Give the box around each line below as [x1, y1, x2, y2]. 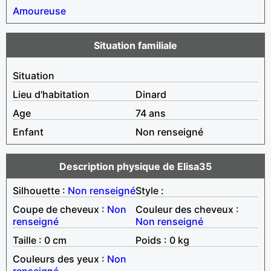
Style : [135, 184, 164, 197]
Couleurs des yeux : [13, 252, 107, 265]
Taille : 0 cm [13, 233, 67, 246]
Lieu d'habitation [13, 88, 90, 100]
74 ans [135, 106, 166, 119]
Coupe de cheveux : [13, 203, 107, 215]
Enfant [13, 125, 44, 138]
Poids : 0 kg [135, 233, 189, 246]
